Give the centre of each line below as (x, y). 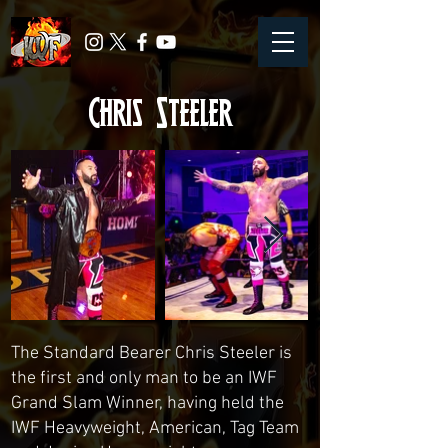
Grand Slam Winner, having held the (147, 403)
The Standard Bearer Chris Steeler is (151, 353)
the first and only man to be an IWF (144, 378)
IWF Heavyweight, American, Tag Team (155, 428)
